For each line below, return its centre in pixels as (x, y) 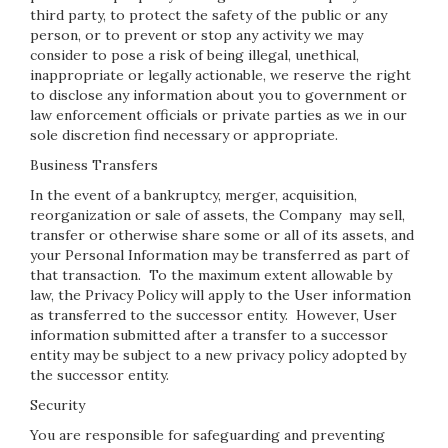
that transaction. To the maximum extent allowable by (211, 275)
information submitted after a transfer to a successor (209, 335)
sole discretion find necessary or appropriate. (184, 135)
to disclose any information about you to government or (218, 95)
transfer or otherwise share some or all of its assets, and (222, 235)
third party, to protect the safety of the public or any (208, 15)
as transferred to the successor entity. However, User (213, 315)
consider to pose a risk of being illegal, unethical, (194, 55)
